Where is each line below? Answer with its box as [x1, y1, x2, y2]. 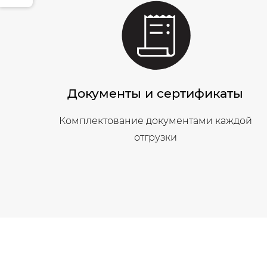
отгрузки [133, 131, 177, 143]
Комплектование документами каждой [58, 114, 252, 126]
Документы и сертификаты [67, 85, 244, 101]
